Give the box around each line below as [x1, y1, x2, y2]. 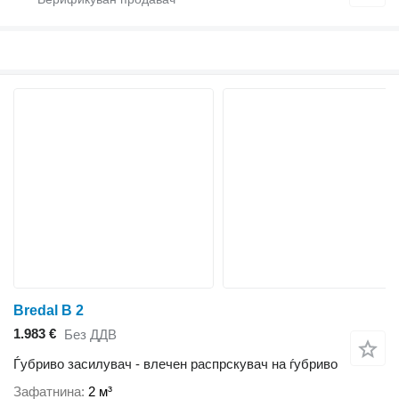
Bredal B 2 [13, 302, 84, 318]
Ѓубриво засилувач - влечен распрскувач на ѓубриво [13, 355, 338, 371]
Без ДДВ [64, 327, 117, 343]
